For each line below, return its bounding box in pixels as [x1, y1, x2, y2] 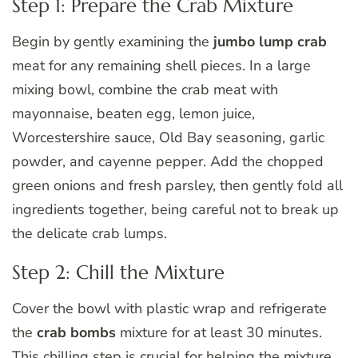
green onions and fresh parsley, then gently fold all [12, 176, 343, 196]
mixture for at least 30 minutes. [116, 323, 322, 343]
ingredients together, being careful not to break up [12, 200, 339, 220]
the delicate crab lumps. [12, 224, 167, 244]
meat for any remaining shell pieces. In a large [12, 56, 311, 76]
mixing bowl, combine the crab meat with [12, 80, 278, 100]
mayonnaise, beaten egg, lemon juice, [12, 104, 255, 124]
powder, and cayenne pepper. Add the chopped [12, 152, 324, 172]
